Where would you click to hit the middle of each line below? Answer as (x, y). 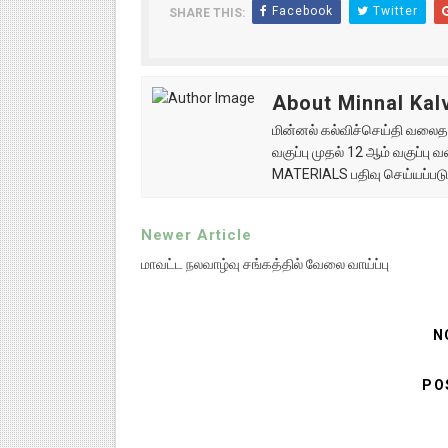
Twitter (393, 11)
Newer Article (196, 235)
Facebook (300, 11)
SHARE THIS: (206, 13)
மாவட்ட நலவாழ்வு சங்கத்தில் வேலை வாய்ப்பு (264, 264)
